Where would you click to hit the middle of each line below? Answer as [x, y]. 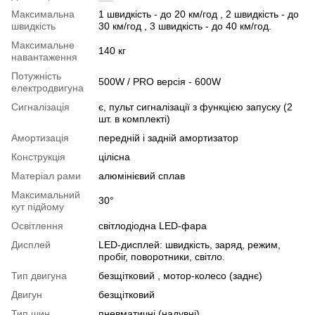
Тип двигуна [39, 276]
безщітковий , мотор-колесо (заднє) [180, 276]
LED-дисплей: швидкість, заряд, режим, [189, 245]
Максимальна [43, 14]
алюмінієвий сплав [142, 176]
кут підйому [38, 207]
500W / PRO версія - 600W [160, 82]
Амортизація [40, 138]
